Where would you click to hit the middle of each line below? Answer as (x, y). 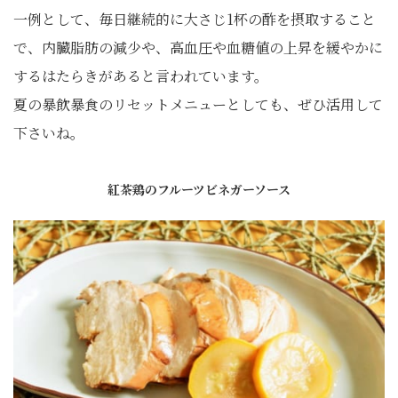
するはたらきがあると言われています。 (141, 76)
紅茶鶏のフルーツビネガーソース (199, 190)
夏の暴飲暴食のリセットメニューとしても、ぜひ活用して (198, 105)
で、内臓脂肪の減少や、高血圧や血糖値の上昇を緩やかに (198, 48)
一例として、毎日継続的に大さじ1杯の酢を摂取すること (195, 20)
